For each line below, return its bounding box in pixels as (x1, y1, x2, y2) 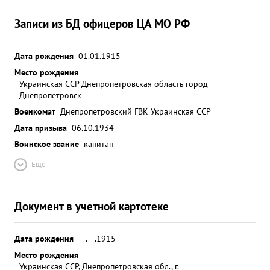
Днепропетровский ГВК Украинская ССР (60, 105, 211, 117)
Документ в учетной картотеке (14, 198, 169, 213)
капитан (84, 138, 114, 149)
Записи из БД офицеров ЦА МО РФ (14, 16, 190, 31)
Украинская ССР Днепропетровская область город (19, 78, 208, 89)
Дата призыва (14, 122, 67, 133)
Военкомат (14, 105, 55, 117)
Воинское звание (14, 138, 79, 149)
